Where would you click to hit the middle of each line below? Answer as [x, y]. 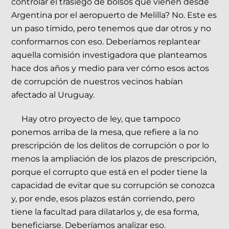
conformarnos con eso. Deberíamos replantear [106, 42]
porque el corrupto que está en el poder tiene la [109, 172]
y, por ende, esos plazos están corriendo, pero [103, 199]
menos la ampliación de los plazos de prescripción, [114, 159]
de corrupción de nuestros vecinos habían [97, 82]
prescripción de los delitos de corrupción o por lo [110, 146]
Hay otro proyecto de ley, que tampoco [96, 119]
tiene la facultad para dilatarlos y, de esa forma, [105, 212]
